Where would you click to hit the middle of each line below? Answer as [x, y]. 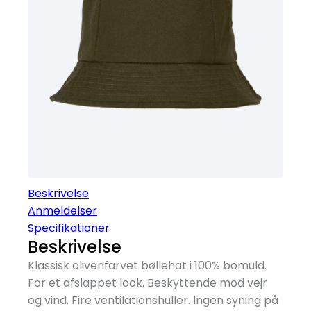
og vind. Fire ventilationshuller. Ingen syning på [153, 301]
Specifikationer [69, 228]
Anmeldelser [62, 211]
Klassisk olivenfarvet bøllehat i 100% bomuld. [147, 266]
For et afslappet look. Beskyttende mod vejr [148, 283]
